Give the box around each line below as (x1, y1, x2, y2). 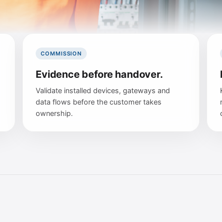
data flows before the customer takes (36, 98, 162, 107)
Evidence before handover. (36, 68, 163, 80)
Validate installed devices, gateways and (36, 86, 170, 95)
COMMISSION (41, 50, 82, 57)
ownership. (36, 109, 73, 118)
